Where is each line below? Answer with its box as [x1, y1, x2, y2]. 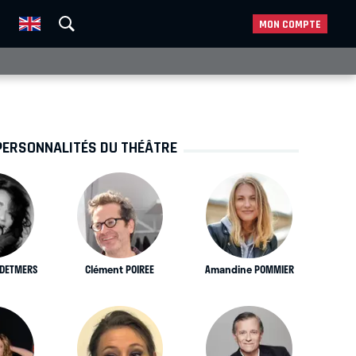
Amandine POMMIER [204, 261, 294, 277]
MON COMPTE [259, 18, 321, 30]
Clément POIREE [85, 261, 155, 277]
